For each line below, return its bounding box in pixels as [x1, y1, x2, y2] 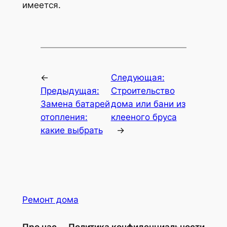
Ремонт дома [22, 194, 79, 205]
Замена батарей [40, 99, 110, 109]
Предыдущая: [40, 86, 99, 96]
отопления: [40, 112, 88, 123]
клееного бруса [110, 112, 177, 123]
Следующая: [110, 72, 165, 83]
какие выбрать [40, 125, 103, 136]
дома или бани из [110, 99, 185, 109]
